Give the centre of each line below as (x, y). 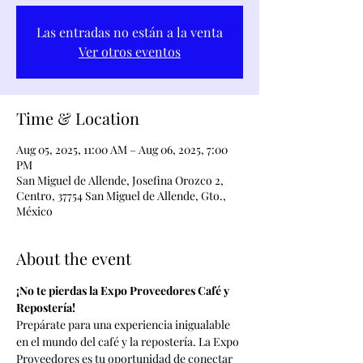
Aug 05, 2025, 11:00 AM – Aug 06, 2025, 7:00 (122, 149)
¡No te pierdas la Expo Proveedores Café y (124, 290)
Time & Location (78, 118)
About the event (74, 258)
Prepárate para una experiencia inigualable (124, 325)
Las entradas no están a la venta (130, 32)
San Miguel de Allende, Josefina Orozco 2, (120, 180)
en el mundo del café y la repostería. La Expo (129, 342)
